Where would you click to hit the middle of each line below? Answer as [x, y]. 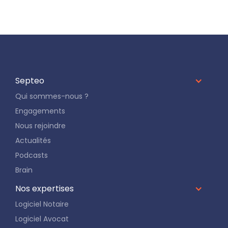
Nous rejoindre [40, 126]
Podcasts [32, 155]
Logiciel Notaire [42, 204]
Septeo [30, 81]
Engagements [40, 111]
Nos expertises [45, 189]
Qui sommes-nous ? [52, 96]
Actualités [33, 141]
